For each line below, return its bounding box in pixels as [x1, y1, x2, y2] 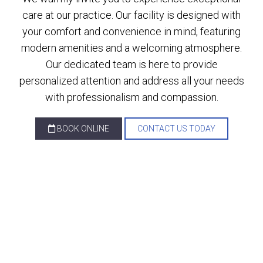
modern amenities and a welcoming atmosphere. [21, 41, 242, 54]
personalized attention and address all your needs [19, 74, 244, 87]
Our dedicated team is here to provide [45, 58, 218, 70]
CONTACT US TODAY [137, 123, 215, 133]
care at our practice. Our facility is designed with [22, 8, 241, 21]
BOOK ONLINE [55, 123, 109, 133]
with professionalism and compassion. [45, 90, 218, 103]
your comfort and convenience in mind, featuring [22, 25, 241, 38]
